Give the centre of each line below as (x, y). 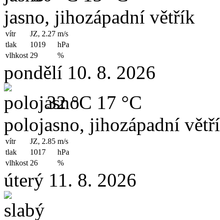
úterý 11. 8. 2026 (70, 180)
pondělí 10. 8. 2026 (80, 73)
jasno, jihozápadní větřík (99, 17)
